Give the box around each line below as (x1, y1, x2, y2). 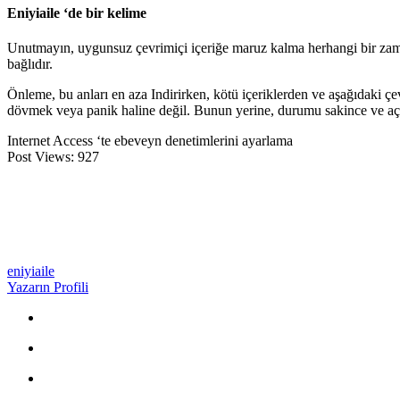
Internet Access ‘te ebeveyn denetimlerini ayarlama (7, 133, 293, 149)
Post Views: (7, 149, 74, 165)
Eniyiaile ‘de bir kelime (7, 4, 146, 21)
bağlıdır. (7, 56, 53, 72)
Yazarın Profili (7, 279, 88, 296)
